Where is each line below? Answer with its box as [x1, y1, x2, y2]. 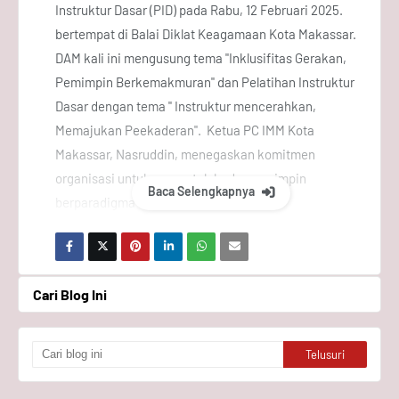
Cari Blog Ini [33, 286, 107, 303]
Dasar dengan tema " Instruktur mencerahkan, [55, 98, 316, 114]
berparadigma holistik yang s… [55, 194, 230, 210]
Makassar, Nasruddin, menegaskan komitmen [55, 146, 315, 162]
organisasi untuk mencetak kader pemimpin [55, 170, 306, 186]
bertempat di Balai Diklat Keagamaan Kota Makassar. [55, 26, 359, 42]
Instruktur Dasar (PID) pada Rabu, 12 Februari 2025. [55, 2, 343, 18]
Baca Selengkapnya [148, 183, 257, 199]
